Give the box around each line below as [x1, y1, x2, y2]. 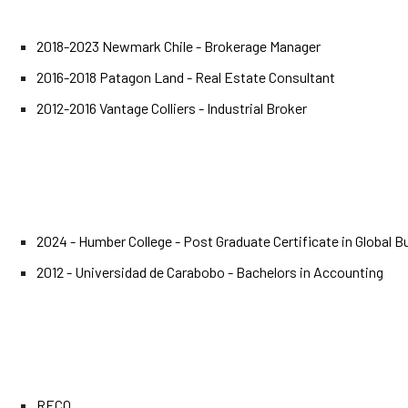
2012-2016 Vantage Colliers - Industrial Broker [36, 99, 307, 117]
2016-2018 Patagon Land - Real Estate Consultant [36, 68, 335, 86]
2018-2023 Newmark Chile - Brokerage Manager [36, 37, 321, 55]
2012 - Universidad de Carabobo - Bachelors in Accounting [36, 263, 383, 280]
